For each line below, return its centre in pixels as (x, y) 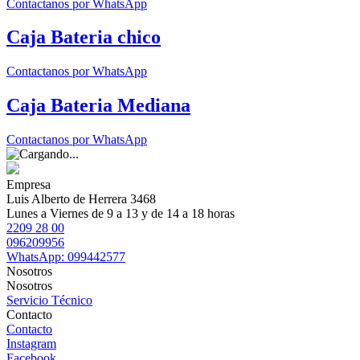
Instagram (31, 344)
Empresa (29, 185)
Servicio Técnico (49, 301)
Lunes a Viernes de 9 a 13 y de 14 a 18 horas (121, 214)
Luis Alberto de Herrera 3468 (81, 199)
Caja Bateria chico (84, 37)
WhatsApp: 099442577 (66, 257)
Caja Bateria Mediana (98, 106)
